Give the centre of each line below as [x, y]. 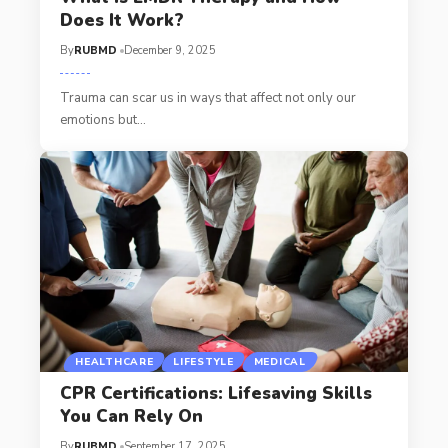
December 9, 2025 [169, 51]
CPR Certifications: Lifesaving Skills [215, 393]
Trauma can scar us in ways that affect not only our [207, 98]
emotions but [98, 120]
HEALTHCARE [114, 361]
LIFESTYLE [203, 361]
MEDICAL [279, 361]
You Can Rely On [131, 416]
